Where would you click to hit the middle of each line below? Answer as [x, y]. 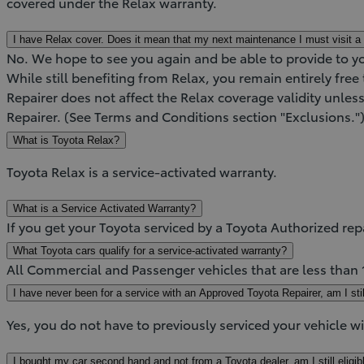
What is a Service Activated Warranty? [104, 208]
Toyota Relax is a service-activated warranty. [150, 171]
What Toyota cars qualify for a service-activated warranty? [150, 250]
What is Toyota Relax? [66, 140]
